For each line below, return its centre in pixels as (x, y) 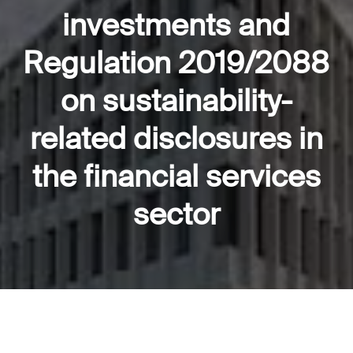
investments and (176, 26)
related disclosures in (176, 139)
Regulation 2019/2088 (176, 63)
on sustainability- (176, 101)
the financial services (176, 177)
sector (176, 215)
